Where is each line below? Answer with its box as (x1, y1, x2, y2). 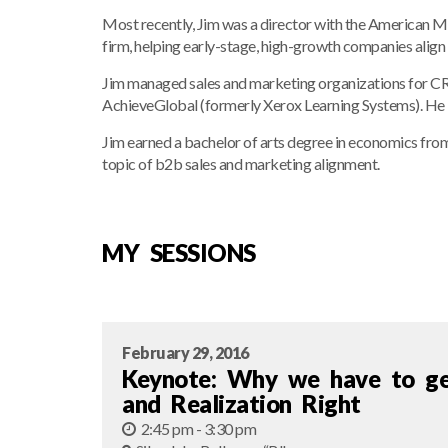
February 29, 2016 (122, 343, 249, 362)
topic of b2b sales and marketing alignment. (102, 154, 380, 173)
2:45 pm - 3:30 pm (140, 419, 256, 438)
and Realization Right (122, 389, 361, 418)
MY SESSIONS (102, 238, 256, 267)
